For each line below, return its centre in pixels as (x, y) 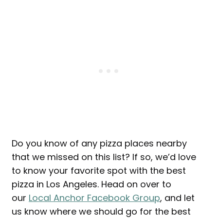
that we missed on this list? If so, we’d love (104, 157)
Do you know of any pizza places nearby (99, 144)
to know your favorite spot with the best (99, 171)
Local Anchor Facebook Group (94, 198)
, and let (177, 198)
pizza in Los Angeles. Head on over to (91, 184)
